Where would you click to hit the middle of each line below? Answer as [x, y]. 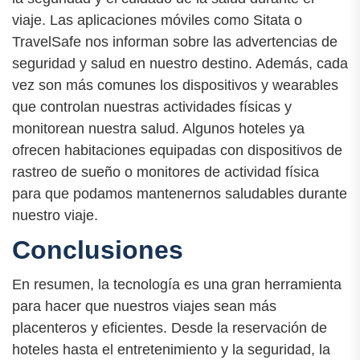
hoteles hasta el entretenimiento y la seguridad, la [171, 349]
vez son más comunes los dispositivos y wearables [175, 85]
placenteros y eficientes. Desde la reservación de [170, 327]
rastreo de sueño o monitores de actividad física [166, 172]
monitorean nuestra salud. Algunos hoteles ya [158, 128]
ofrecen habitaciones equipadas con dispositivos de [177, 150]
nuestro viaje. [55, 215]
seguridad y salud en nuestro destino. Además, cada [180, 63]
